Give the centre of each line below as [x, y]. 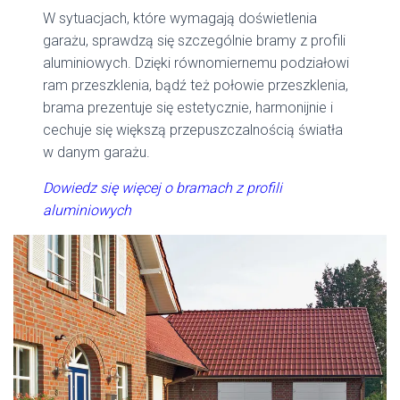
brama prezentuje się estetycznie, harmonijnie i [188, 108]
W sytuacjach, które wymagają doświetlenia [180, 19]
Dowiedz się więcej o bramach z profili [163, 188]
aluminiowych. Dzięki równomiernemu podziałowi [196, 63]
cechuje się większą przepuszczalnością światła [193, 130]
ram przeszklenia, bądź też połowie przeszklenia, [196, 86]
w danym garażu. [97, 153]
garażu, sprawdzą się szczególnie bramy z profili [195, 41]
